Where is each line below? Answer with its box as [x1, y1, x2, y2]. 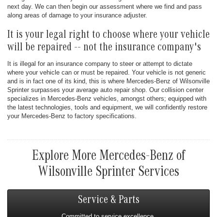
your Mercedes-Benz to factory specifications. [7, 112, 137, 120]
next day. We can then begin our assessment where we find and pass [7, 2, 202, 10]
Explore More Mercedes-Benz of [32, 150, 185, 165]
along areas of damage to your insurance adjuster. [7, 11, 147, 19]
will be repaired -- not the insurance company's [7, 42, 201, 54]
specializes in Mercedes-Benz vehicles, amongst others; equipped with [7, 94, 206, 102]
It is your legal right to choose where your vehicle [7, 30, 210, 42]
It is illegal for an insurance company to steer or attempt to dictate [7, 60, 192, 67]
